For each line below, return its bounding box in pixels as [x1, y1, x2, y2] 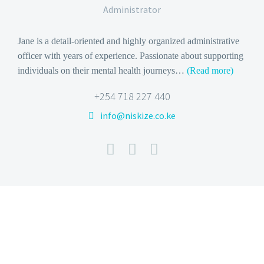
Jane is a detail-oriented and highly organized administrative [18, 35, 239, 46]
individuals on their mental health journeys [18, 65, 175, 75]
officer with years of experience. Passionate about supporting [18, 50, 243, 61]
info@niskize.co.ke [100, 109, 176, 121]
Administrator [103, 3, 161, 15]
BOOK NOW [110, 242, 163, 253]
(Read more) [187, 65, 233, 75]
